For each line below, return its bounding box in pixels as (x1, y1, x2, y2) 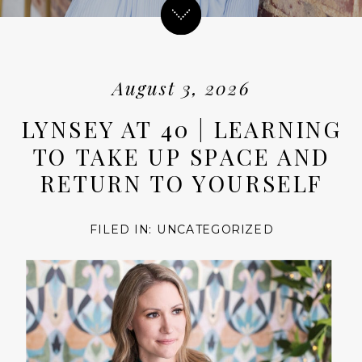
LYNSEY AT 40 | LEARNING (21, 112, 342, 144)
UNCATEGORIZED (157, 221, 274, 238)
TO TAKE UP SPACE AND (32, 140, 330, 171)
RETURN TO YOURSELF (40, 166, 323, 198)
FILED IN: (90, 221, 158, 238)
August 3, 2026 (112, 76, 250, 100)
